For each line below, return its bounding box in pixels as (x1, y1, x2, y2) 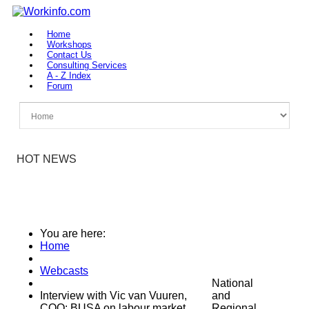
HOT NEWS (17, 153, 77, 165)
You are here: (40, 228, 111, 239)
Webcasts (40, 265, 88, 277)
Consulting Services (47, 60, 127, 70)
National (212, 277, 253, 289)
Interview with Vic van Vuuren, (40, 290, 187, 301)
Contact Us (47, 50, 92, 60)
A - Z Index (47, 70, 91, 81)
